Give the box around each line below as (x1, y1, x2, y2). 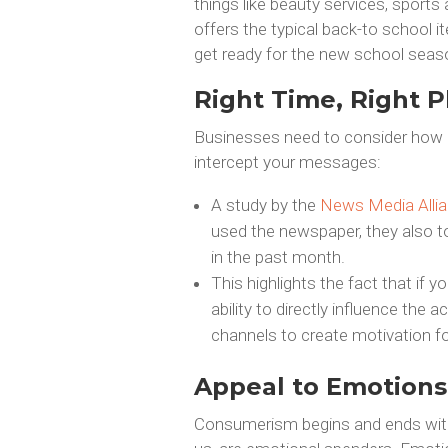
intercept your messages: (193, 151, 381, 172)
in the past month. (210, 246, 345, 267)
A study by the (210, 194, 320, 215)
